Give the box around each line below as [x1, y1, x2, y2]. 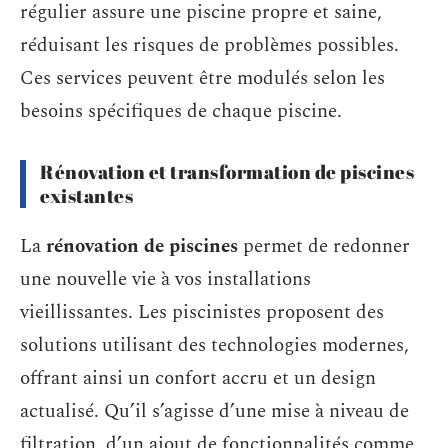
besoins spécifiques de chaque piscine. [20, 96, 342, 126]
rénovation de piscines [46, 232, 238, 261]
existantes [40, 182, 133, 209]
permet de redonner [238, 232, 410, 261]
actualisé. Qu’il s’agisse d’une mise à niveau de [20, 397, 409, 426]
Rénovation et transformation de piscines [40, 158, 414, 185]
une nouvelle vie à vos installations [20, 265, 311, 294]
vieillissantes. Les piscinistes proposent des [20, 298, 384, 327]
